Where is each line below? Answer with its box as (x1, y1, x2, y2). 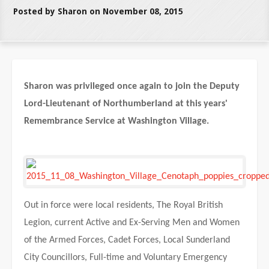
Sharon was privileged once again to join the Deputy (24, 82, 240, 91)
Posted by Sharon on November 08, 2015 (13, 7, 184, 16)
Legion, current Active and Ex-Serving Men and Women (24, 218, 240, 228)
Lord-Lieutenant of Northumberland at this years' (24, 99, 228, 109)
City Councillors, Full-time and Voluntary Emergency (24, 253, 227, 262)
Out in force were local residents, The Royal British (24, 201, 223, 210)
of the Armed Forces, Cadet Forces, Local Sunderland (24, 235, 230, 245)
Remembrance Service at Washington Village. (24, 116, 209, 126)
